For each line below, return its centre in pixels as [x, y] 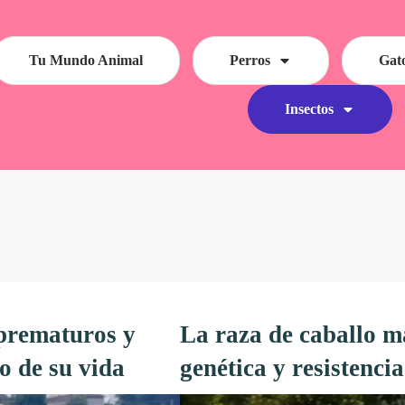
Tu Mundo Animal [86, 60]
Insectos [309, 109]
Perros [250, 60]
